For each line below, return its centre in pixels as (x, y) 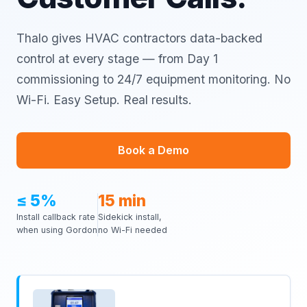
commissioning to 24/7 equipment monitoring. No (153, 79)
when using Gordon (57, 230)
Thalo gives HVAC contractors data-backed (139, 38)
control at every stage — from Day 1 (117, 59)
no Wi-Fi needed (133, 230)
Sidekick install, (130, 217)
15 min (122, 200)
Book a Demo (153, 150)
